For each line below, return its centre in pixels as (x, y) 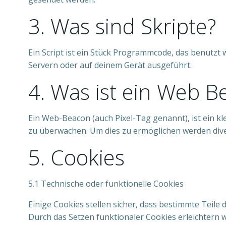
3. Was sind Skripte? (122, 26)
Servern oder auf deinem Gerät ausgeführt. (110, 65)
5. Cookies (76, 157)
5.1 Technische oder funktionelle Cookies (106, 184)
